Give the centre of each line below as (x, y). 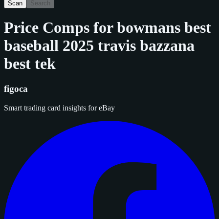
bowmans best (164, 28)
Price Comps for (60, 28)
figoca (16, 88)
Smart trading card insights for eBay (59, 108)
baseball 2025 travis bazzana (99, 46)
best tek (30, 64)
